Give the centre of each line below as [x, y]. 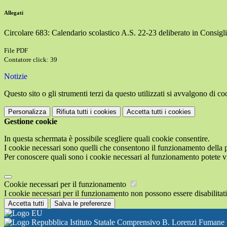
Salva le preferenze [83, 204]
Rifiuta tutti [72, 112]
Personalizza [27, 112]
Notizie [16, 77]
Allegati [14, 13]
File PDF [16, 51]
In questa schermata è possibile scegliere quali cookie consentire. [107, 139]
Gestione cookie [31, 122]
